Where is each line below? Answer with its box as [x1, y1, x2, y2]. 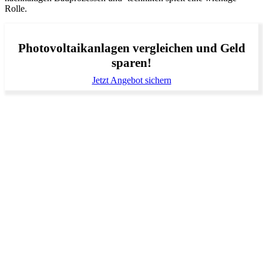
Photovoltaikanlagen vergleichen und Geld [18, 41, 245, 55]
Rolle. [5, 3, 27, 14]
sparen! [112, 55, 151, 70]
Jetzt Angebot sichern [92, 75, 171, 85]
